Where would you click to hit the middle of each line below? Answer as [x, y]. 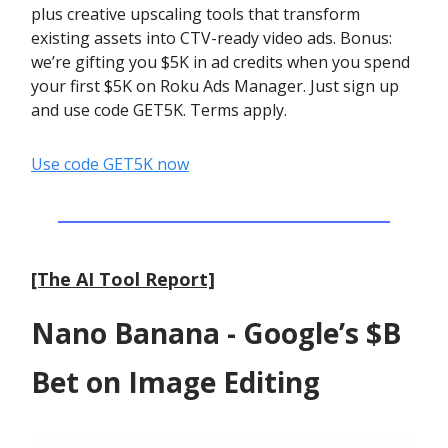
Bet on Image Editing [175, 382]
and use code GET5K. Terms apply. [159, 110]
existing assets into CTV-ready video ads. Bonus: [211, 38]
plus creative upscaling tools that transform [195, 14]
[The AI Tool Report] [123, 279]
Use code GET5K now [110, 164]
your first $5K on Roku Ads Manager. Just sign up [215, 86]
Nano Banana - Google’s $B [216, 333]
